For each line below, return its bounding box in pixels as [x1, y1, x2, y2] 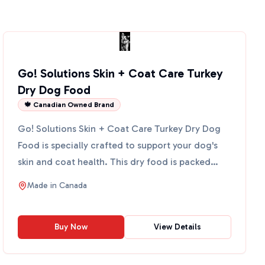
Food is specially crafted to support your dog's [18, 140, 218, 151]
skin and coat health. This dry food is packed [18, 156, 211, 167]
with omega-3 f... [18, 173, 93, 184]
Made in [27, 180, 60, 190]
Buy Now [54, 222, 88, 232]
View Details [154, 222, 202, 232]
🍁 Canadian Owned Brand [24, 101, 115, 109]
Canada [59, 180, 88, 190]
